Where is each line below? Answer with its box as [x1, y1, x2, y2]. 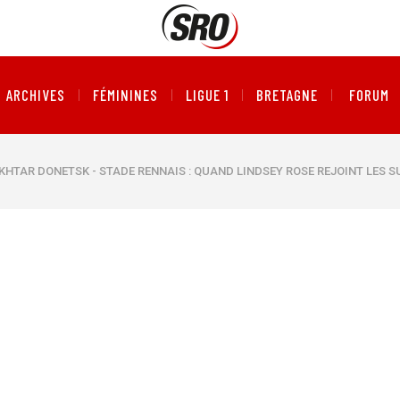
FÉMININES [92, 86, 158, 104]
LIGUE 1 [185, 86, 229, 104]
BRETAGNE [256, 86, 319, 104]
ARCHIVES [5, 86, 65, 104]
